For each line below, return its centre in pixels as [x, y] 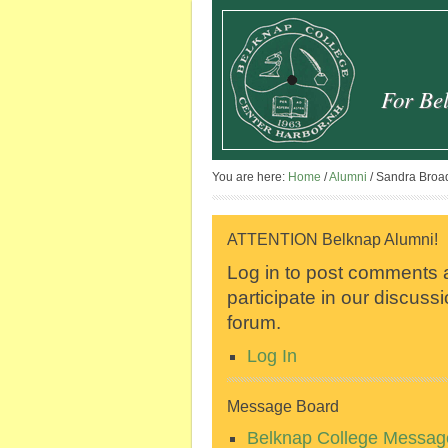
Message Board [283, 406]
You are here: [250, 177]
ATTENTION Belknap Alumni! [332, 239]
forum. [254, 322]
